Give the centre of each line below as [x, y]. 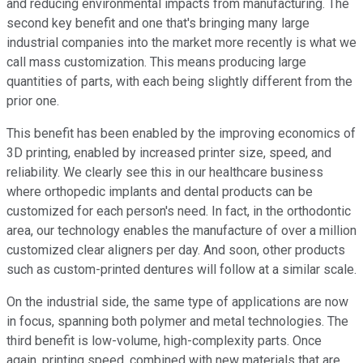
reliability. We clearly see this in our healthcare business [165, 173]
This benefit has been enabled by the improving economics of [181, 134]
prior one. [33, 101]
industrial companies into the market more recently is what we [181, 43]
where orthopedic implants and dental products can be [160, 192]
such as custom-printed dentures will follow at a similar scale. [181, 270]
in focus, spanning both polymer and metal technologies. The [177, 322]
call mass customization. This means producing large [156, 62]
